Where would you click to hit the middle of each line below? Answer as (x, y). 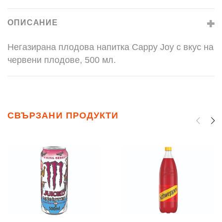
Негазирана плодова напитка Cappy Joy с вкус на (111, 47)
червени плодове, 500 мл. (62, 60)
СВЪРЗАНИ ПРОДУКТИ (63, 115)
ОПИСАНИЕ (33, 23)
